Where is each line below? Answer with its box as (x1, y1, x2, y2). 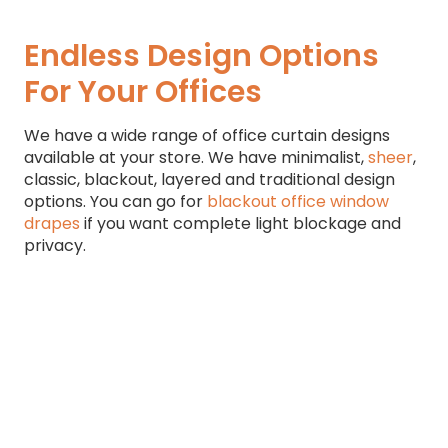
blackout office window (207, 189, 389, 213)
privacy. (24, 233, 86, 257)
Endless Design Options (24, 34, 379, 77)
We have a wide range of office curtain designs (24, 123, 390, 147)
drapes (24, 211, 80, 235)
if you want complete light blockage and (80, 211, 401, 235)
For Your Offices (24, 70, 262, 113)
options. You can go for (24, 189, 207, 213)
